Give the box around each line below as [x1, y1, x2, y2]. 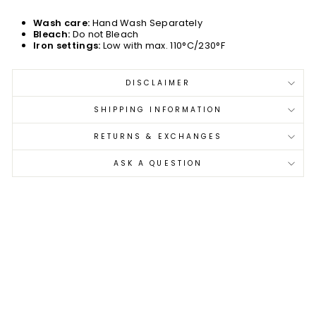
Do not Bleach [70, 28, 139, 41]
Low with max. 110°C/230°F [100, 39, 225, 52]
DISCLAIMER [125, 78, 191, 88]
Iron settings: [33, 39, 101, 52]
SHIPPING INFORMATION [93, 104, 223, 115]
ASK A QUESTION [113, 158, 203, 169]
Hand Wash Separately [90, 16, 202, 30]
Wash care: [33, 16, 90, 30]
